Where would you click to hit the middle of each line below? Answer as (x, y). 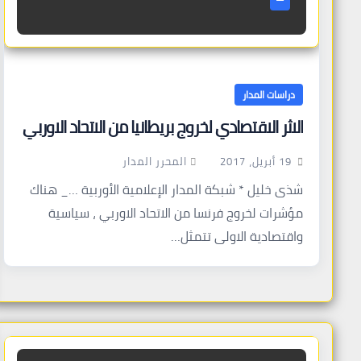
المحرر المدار (155, 161)
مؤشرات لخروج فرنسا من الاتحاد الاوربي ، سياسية (176, 213)
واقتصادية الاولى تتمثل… (237, 237)
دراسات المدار (269, 95)
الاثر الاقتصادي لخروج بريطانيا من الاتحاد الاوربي (163, 127)
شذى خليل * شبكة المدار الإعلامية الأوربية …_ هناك (166, 190)
